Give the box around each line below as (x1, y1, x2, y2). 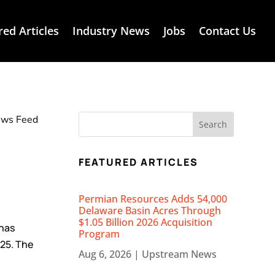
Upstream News (142, 247, 217, 261)
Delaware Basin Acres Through (79, 204, 222, 218)
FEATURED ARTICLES (79, 155, 199, 169)
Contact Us (198, 23, 256, 38)
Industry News (72, 23, 150, 38)
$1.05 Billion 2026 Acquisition (79, 215, 213, 230)
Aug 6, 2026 (79, 247, 132, 261)
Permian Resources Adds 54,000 (79, 192, 228, 206)
